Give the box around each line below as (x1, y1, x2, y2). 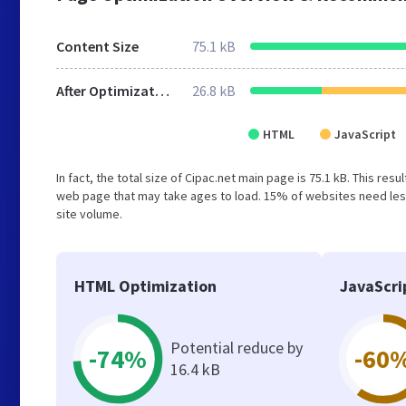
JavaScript (334, 126, 396, 142)
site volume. (56, 206, 122, 222)
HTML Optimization (74, 275, 217, 296)
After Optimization (155, 82, 169, 100)
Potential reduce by (170, 337, 303, 358)
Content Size (56, 37, 139, 55)
